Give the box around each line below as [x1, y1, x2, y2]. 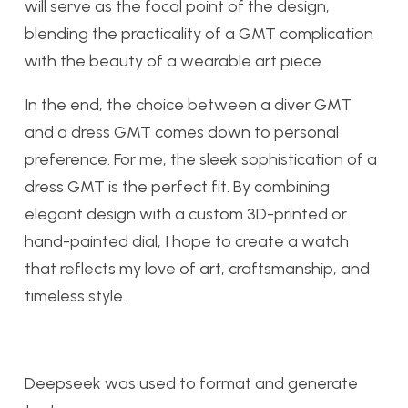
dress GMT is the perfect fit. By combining [25, 176, 330, 197]
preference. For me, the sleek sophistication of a [25, 148, 377, 169]
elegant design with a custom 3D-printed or [25, 203, 347, 224]
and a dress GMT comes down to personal [25, 121, 339, 142]
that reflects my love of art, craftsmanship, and [25, 258, 370, 279]
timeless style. [25, 285, 126, 306]
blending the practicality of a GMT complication [25, 23, 373, 44]
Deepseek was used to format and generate [25, 372, 358, 393]
